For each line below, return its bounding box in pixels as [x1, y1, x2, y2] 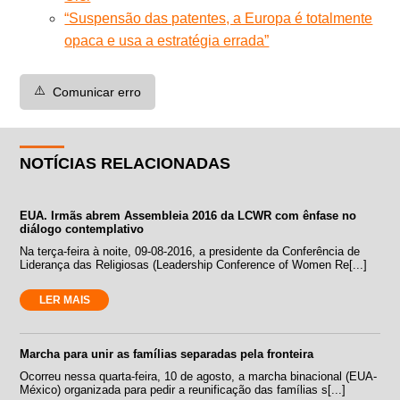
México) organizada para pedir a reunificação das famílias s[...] [20, 382, 346, 396]
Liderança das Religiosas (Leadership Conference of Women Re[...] [20, 257, 368, 271]
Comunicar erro [53, 84, 142, 99]
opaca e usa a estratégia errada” [64, 32, 270, 48]
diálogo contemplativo [20, 221, 145, 236]
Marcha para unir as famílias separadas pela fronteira [20, 346, 314, 361]
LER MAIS [38, 293, 90, 306]
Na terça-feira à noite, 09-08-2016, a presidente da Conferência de [20, 244, 361, 258]
